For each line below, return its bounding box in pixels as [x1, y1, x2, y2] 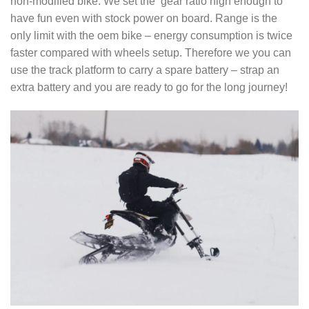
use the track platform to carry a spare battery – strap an [10, 63, 279, 76]
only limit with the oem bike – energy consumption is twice [10, 29, 292, 41]
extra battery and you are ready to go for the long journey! [10, 81, 288, 93]
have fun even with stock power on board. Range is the [10, 12, 277, 24]
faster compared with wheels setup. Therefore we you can [10, 46, 291, 59]
